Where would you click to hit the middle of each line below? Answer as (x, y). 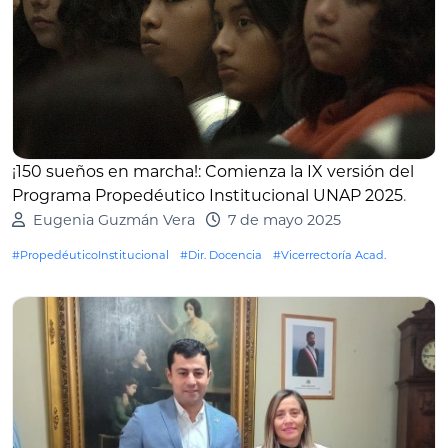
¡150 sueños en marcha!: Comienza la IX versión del (213, 171)
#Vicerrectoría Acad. (329, 254)
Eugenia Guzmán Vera (113, 219)
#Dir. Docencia (221, 254)
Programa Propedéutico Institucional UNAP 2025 (207, 195)
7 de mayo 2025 (284, 219)
